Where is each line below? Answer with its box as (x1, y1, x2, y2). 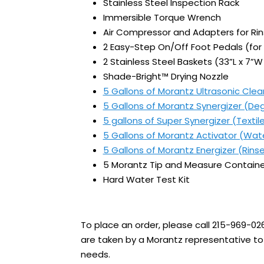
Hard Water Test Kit (103, 173, 190, 186)
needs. (81, 248, 110, 261)
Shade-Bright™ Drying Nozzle (103, 70, 229, 83)
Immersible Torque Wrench (103, 11, 221, 24)
